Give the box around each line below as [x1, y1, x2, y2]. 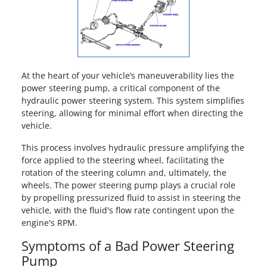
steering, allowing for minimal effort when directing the [21, 107, 243, 119]
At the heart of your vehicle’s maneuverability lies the [21, 69, 234, 81]
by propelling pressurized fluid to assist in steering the [21, 191, 241, 203]
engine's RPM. [21, 216, 77, 228]
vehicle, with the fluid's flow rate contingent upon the [21, 204, 234, 216]
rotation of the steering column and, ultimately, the [21, 166, 226, 178]
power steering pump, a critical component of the [21, 82, 220, 94]
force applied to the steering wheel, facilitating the [21, 154, 224, 166]
